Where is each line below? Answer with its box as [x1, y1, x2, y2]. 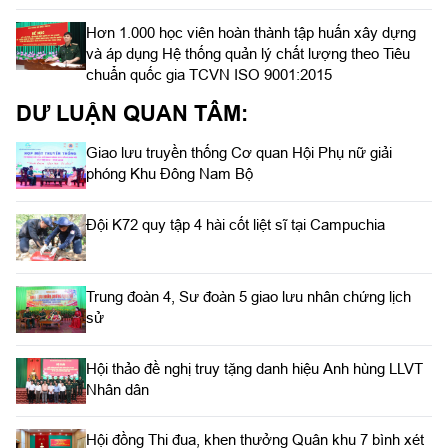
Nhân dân [86, 380, 149, 398]
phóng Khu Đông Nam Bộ [86, 165, 253, 183]
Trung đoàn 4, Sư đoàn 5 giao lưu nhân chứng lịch [86, 287, 411, 305]
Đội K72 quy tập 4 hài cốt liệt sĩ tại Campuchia [86, 216, 385, 234]
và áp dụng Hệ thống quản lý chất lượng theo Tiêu [86, 45, 410, 63]
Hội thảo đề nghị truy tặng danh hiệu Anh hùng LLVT [86, 359, 423, 377]
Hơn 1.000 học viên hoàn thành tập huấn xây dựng [86, 24, 416, 42]
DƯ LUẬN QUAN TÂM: [16, 100, 248, 127]
